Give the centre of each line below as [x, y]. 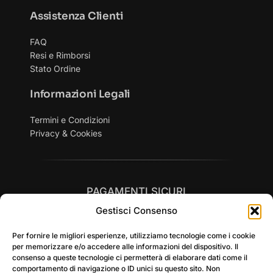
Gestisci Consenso [136, 211]
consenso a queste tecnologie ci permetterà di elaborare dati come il [130, 257]
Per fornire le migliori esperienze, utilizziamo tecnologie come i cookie [134, 236]
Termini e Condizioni [69, 120]
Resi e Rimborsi [60, 55]
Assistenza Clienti [76, 16]
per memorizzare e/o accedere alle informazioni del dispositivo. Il [125, 246]
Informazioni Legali [80, 94]
